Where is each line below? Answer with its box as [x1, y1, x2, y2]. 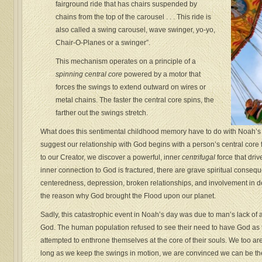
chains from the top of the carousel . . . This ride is [56, 13, 212, 22]
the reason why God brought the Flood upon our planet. [40, 192, 216, 201]
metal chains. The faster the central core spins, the [56, 96, 215, 105]
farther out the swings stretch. [56, 109, 149, 118]
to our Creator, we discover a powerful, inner [40, 153, 182, 162]
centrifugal [182, 153, 215, 162]
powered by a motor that [122, 70, 201, 79]
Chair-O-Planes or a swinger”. [56, 39, 151, 47]
